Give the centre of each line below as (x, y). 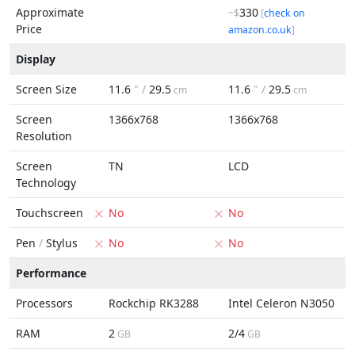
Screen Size (46, 89)
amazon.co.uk (260, 30)
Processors (44, 303)
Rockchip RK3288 (154, 303)
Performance (51, 273)
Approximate (50, 12)
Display (36, 59)
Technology (46, 183)
